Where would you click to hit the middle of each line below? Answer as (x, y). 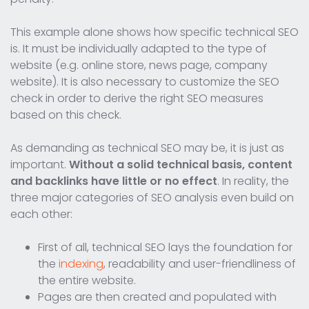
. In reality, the (253, 181)
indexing (81, 263)
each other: (41, 214)
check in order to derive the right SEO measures (137, 98)
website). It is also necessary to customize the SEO (145, 81)
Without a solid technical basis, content (181, 164)
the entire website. (87, 280)
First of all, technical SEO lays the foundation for (165, 247)
